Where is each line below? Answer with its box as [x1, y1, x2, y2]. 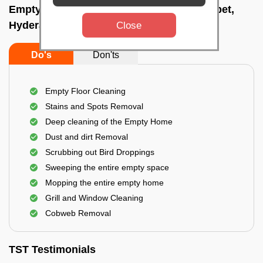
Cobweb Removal [45, 208, 111, 218]
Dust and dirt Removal [45, 132, 128, 141]
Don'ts [92, 50, 119, 60]
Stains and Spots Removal [45, 102, 143, 111]
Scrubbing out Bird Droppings [45, 147, 154, 157]
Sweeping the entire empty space [45, 163, 169, 172]
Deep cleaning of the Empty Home [45, 117, 173, 126]
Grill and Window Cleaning [45, 193, 143, 203]
